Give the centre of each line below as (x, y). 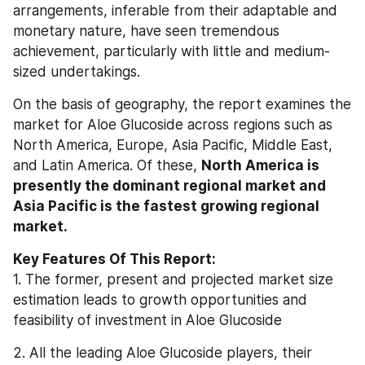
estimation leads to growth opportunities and (160, 300)
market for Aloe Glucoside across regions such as (173, 125)
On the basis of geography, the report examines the (182, 104)
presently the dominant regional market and (169, 186)
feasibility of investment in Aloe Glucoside (147, 320)
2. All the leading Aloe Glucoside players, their (163, 353)
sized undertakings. (77, 72)
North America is (260, 165)
